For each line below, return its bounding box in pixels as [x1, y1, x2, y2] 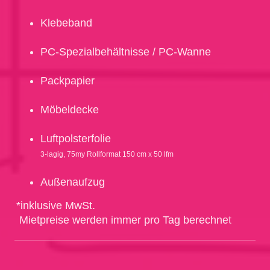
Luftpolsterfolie [40, 132, 111, 145]
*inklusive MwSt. [16, 199, 95, 212]
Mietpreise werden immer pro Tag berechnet [16, 213, 231, 226]
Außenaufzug [40, 175, 105, 188]
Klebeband [40, 16, 92, 29]
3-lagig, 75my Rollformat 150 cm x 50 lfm [40, 149, 174, 159]
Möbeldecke [40, 103, 99, 116]
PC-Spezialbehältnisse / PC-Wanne [40, 45, 211, 58]
